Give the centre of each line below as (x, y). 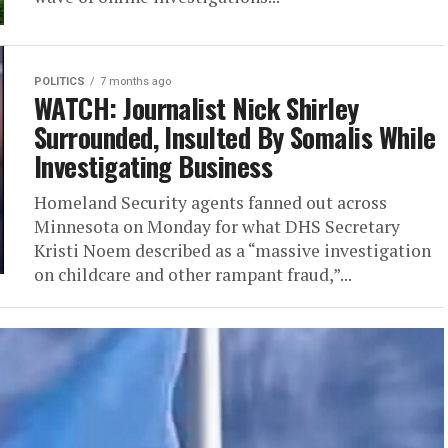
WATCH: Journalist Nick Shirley (196, 108)
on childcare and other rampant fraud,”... (193, 275)
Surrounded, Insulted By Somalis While (235, 137)
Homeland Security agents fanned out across (210, 203)
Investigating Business (153, 166)
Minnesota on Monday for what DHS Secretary (217, 227)
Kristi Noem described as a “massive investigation (232, 251)
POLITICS (59, 82)
